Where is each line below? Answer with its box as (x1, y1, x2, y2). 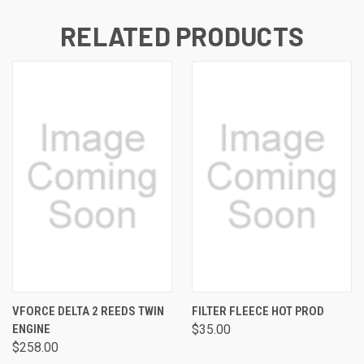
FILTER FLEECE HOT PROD (192, 303, 324, 318)
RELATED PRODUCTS (60, 19, 304, 51)
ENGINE (12, 321, 50, 336)
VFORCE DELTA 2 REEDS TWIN (12, 303, 164, 318)
